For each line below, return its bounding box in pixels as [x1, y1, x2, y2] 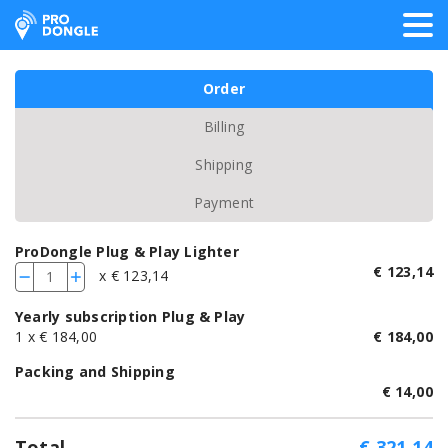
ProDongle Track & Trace [14, 10, 260, 37]
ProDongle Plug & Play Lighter [15, 242, 239, 261]
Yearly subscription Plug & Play [15, 307, 246, 326]
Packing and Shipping [15, 362, 175, 381]
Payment [193, 193, 255, 212]
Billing [203, 117, 245, 136]
